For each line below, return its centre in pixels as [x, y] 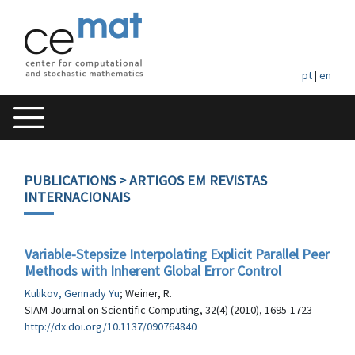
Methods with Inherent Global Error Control [153, 271]
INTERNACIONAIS [77, 197]
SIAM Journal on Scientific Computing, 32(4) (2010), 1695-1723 [168, 310]
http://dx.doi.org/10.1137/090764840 [111, 326]
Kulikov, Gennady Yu [72, 293]
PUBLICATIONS [70, 180]
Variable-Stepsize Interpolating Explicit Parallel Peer [177, 254]
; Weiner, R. [146, 293]
